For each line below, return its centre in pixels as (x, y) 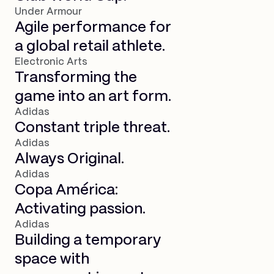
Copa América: (66, 190)
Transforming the (76, 78)
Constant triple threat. (92, 128)
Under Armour (48, 12)
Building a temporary (88, 240)
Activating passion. (80, 209)
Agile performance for (93, 28)
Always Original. (69, 159)
